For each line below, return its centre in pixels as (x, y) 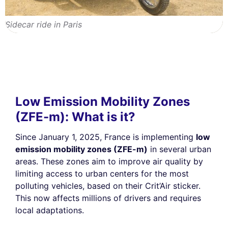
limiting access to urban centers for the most (102, 173)
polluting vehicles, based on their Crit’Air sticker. (108, 186)
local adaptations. (50, 210)
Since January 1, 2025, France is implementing (106, 137)
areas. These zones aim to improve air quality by (109, 161)
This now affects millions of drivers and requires (108, 198)
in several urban (179, 149)
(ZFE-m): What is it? (75, 117)
